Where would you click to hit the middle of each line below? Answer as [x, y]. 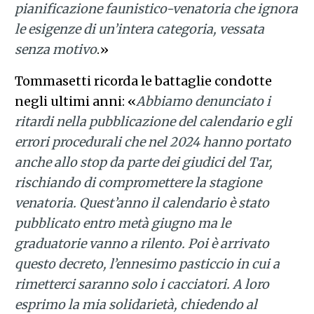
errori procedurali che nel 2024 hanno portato [152, 142]
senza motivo [55, 49]
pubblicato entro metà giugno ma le [122, 223]
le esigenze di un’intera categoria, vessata [139, 29]
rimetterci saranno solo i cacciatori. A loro [142, 284]
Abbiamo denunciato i [203, 101]
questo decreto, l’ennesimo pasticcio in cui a [147, 264]
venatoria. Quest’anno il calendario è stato [142, 203]
